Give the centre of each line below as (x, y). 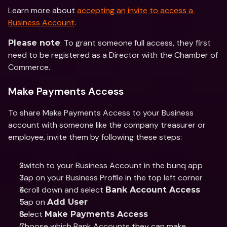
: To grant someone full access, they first (136, 43)
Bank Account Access (154, 190)
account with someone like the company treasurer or (107, 125)
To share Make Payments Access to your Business (101, 113)
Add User (67, 202)
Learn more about (43, 10)
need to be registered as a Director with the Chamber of (113, 55)
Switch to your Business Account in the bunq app (112, 165)
